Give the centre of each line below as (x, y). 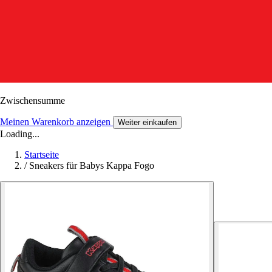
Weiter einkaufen (147, 122)
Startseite (42, 154)
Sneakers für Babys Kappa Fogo (92, 165)
